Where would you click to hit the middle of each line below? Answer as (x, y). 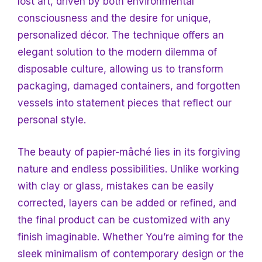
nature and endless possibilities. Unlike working (128, 169)
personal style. (52, 120)
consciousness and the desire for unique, (114, 18)
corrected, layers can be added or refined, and (127, 203)
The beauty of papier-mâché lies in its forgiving (129, 152)
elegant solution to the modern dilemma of (117, 52)
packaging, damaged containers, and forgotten (129, 86)
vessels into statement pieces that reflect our (125, 103)
